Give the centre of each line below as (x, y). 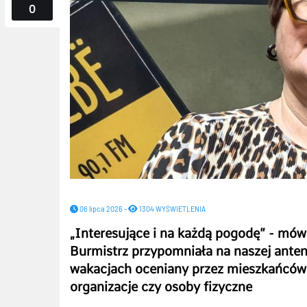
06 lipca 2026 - (103, 208)
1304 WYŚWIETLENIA (172, 208)
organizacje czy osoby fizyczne (161, 286)
